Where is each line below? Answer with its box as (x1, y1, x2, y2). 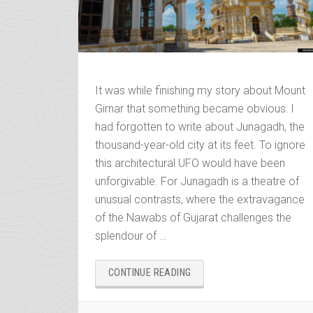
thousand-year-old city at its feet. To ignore (95, 138, 305, 152)
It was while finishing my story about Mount (95, 83, 305, 97)
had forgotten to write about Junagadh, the (95, 119, 305, 133)
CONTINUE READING (108, 266, 191, 279)
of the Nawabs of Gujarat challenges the (95, 210, 291, 224)
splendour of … (95, 228, 166, 242)
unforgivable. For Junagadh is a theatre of (95, 174, 299, 188)
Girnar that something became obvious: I (95, 101, 294, 115)
